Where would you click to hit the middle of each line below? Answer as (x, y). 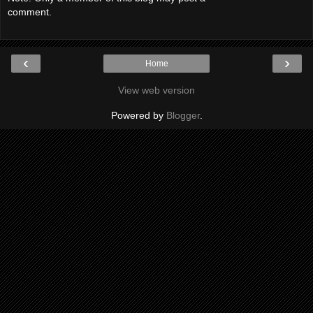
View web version (156, 90)
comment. (30, 12)
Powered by (138, 116)
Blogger (183, 116)
